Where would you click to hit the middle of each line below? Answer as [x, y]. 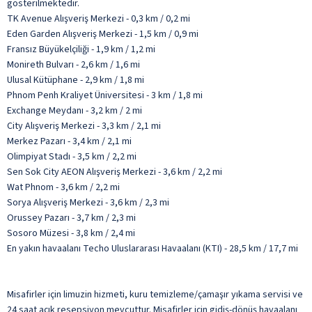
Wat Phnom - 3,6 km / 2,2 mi [63, 187]
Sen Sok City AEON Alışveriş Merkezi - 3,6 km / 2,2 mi [115, 172]
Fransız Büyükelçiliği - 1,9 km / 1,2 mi [81, 49]
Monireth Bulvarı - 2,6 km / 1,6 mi [73, 64]
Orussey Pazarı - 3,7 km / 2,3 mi [71, 218]
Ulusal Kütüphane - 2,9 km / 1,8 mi [76, 80]
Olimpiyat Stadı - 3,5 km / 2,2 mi [72, 156]
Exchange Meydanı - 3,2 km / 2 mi [75, 110]
